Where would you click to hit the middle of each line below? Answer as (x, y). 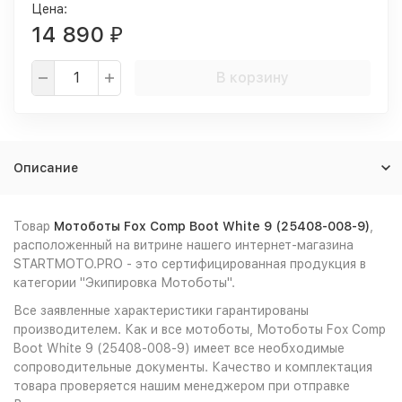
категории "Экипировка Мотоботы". (124, 283)
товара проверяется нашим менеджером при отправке (182, 386)
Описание (46, 168)
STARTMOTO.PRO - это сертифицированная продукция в (190, 264)
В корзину (253, 78)
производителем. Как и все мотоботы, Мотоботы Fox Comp (200, 329)
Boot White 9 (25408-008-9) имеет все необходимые (179, 348)
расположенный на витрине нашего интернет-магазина (184, 245)
